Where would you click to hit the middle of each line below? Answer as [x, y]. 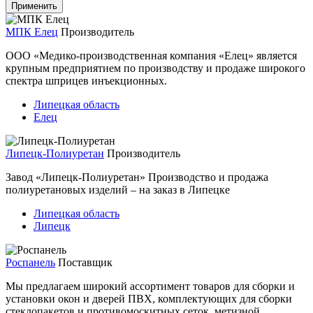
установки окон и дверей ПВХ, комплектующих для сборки [149, 298]
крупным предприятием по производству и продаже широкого [155, 68]
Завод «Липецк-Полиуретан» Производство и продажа [137, 177]
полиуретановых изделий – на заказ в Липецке [118, 189]
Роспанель [30, 262]
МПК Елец [32, 31]
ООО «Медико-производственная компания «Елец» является [151, 55]
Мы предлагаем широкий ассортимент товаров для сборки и [150, 286]
